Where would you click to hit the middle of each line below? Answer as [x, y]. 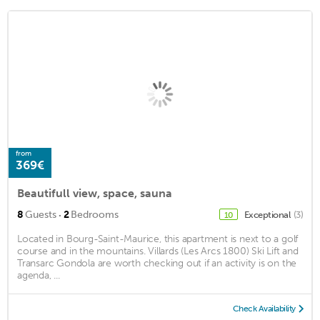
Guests [41, 215]
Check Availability [264, 309]
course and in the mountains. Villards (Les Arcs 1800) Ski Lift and [158, 251]
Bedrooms [95, 215]
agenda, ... [39, 276]
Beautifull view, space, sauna [95, 194]
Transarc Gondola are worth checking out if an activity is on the [157, 264]
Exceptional [268, 215]
